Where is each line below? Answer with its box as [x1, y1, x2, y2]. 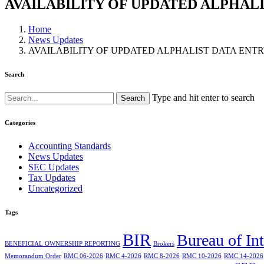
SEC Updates [28, 162, 79, 173]
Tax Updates [28, 173, 75, 183]
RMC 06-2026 [64, 253, 103, 260]
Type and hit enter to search [152, 93, 255, 103]
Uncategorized [28, 183, 82, 194]
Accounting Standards [28, 141, 111, 151]
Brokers [153, 240, 174, 247]
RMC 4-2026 [105, 253, 141, 260]
